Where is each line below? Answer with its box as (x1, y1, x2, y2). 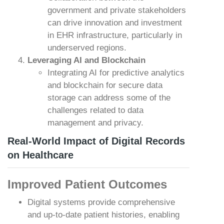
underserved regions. (47, 43, 126, 52)
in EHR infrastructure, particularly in (47, 30, 182, 40)
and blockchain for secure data (47, 80, 162, 90)
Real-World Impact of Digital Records (7, 135, 185, 146)
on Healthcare (7, 149, 73, 160)
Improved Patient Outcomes (7, 177, 167, 191)
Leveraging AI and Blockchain (27, 55, 145, 65)
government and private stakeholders (47, 5, 186, 15)
